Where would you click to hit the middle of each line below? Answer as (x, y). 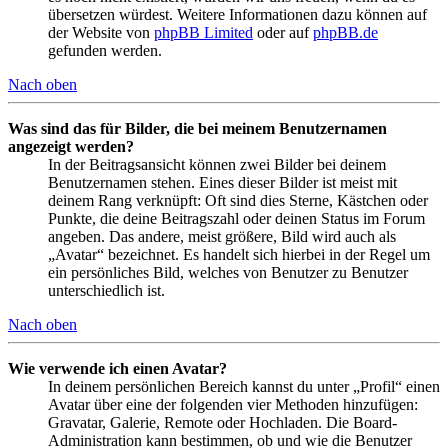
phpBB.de (345, 33)
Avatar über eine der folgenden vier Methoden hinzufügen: (233, 405)
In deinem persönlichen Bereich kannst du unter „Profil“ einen (244, 387)
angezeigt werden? (71, 147)
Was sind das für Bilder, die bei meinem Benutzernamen (197, 129)
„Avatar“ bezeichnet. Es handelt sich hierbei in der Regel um (239, 255)
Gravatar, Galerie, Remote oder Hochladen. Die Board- (222, 423)
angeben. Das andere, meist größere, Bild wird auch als (222, 237)
